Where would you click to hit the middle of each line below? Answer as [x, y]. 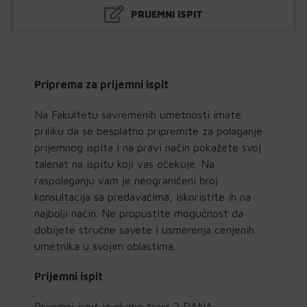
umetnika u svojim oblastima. [105, 246]
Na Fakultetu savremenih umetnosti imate [138, 114]
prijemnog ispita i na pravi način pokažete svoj [148, 147]
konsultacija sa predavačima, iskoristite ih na [143, 196]
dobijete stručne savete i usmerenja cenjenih [144, 229]
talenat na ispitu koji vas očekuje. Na [124, 163]
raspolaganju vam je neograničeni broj [126, 180]
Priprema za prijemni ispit [101, 84]
